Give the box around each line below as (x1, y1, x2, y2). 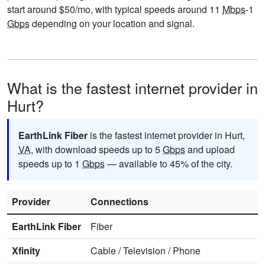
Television (123, 244, 166, 258)
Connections (91, 195, 148, 209)
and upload (185, 143, 235, 157)
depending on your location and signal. (30, 17, 195, 31)
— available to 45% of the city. (105, 157, 232, 171)
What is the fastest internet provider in (7, 77, 258, 99)
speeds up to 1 (18, 157, 82, 171)
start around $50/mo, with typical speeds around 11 (7, 2, 222, 17)
